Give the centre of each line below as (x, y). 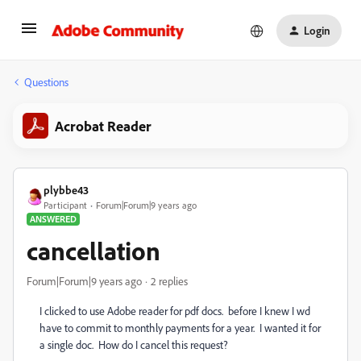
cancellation (93, 251)
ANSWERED (53, 219)
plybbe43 (66, 190)
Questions (46, 82)
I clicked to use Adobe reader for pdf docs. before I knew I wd (175, 311)
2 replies (169, 281)
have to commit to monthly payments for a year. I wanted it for (180, 328)
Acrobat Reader (103, 126)
